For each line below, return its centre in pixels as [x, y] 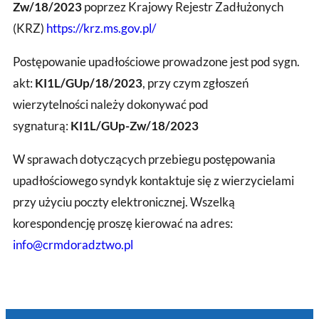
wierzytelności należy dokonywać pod [111, 104]
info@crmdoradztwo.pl [73, 244]
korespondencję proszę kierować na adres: [123, 223]
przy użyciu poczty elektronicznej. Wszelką [124, 202]
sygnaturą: [42, 125]
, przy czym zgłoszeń [195, 83]
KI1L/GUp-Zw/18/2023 [135, 125]
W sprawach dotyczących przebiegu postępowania [144, 159]
